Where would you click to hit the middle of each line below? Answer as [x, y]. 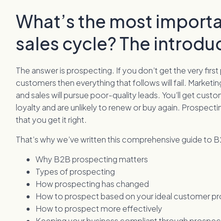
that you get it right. [52, 120]
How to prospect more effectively [99, 209]
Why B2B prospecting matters [92, 159]
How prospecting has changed [92, 184]
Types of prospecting [75, 172]
